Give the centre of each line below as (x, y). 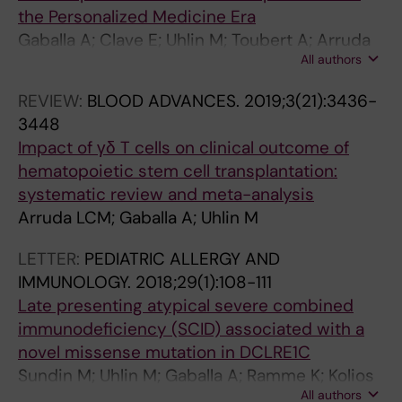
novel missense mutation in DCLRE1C (164, 352)
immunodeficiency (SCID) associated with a (191, 329)
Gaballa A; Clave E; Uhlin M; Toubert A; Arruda (194, 40)
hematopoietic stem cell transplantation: (178, 171)
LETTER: (51, 259)
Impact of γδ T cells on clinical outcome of (184, 148)
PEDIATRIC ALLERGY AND (182, 259)
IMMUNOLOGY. (77, 282)
